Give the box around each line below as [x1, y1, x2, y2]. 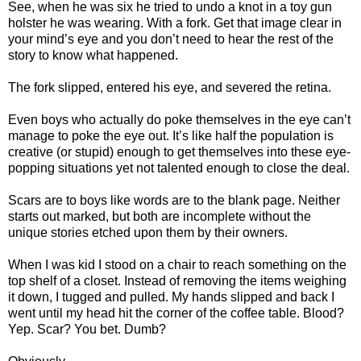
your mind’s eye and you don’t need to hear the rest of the [8, 32, 334, 47]
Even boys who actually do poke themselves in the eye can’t [8, 113, 351, 127]
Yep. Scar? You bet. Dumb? [8, 322, 166, 337]
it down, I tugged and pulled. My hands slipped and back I [8, 290, 334, 305]
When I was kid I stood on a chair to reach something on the [8, 258, 346, 272]
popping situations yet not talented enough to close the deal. [8, 161, 350, 176]
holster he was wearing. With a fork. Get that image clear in [8, 16, 342, 31]
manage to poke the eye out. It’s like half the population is [8, 129, 334, 143]
